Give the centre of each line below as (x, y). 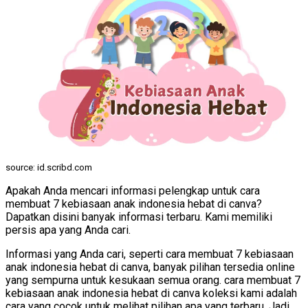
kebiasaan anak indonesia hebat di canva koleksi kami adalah (151, 294)
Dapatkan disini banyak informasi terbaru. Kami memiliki (139, 217)
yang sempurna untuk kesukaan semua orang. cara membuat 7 (153, 280)
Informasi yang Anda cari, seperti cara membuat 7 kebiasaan (150, 254)
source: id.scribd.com (49, 168)
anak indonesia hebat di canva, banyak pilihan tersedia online (150, 267)
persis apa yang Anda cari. (68, 230)
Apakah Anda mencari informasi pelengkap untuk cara (133, 191)
